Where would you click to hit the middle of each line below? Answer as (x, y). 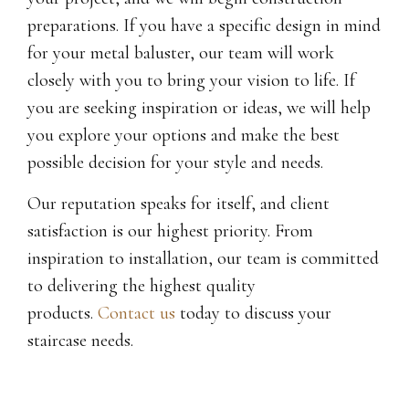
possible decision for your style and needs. (175, 163)
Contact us (136, 313)
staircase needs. (80, 340)
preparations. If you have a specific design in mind (204, 26)
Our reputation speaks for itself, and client (178, 203)
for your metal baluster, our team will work (181, 53)
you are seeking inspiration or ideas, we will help (199, 108)
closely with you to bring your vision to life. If (191, 81)
